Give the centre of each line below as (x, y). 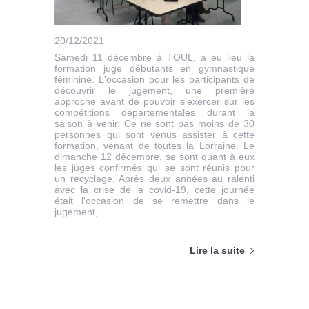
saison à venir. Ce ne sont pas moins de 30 (154, 124)
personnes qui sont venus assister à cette (154, 135)
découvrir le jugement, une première (154, 91)
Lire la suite (217, 251)
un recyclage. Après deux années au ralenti (154, 179)
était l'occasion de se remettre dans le (154, 201)
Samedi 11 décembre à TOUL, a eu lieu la (154, 58)
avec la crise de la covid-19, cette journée (154, 190)
